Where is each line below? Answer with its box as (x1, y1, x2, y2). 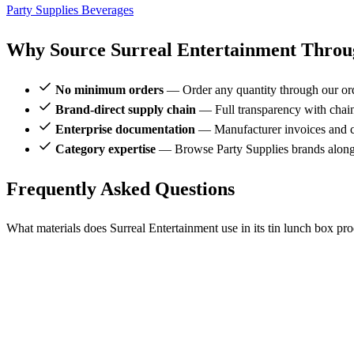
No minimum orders (55, 82, 164, 96)
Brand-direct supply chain (55, 102, 196, 116)
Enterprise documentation (55, 122, 195, 136)
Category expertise (55, 141, 156, 156)
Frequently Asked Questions (6, 178, 235, 199)
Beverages (81, 3, 134, 17)
